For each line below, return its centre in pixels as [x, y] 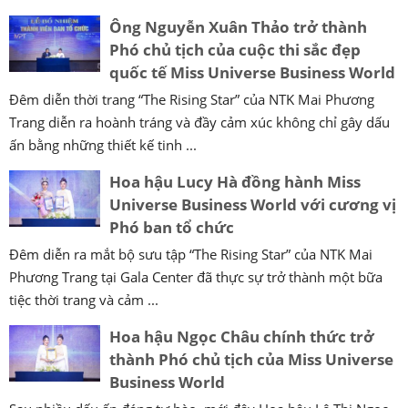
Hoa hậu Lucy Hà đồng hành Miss [235, 182]
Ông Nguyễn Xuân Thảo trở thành [238, 27]
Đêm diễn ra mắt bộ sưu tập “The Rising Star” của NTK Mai [191, 255]
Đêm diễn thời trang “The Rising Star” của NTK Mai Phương [192, 100]
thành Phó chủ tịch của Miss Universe [251, 360]
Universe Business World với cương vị [253, 205]
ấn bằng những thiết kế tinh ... [103, 145]
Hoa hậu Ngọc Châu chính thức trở [242, 337]
